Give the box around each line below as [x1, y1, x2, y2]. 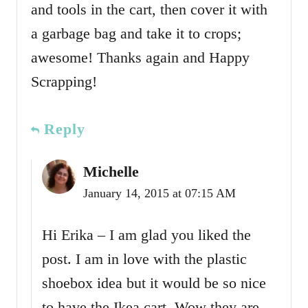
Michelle [83, 162, 139, 180]
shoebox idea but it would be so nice [42, 274, 266, 291]
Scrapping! [31, 72, 97, 90]
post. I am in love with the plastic [42, 250, 247, 267]
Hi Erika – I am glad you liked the [42, 225, 251, 243]
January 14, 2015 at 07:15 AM [83, 186, 236, 200]
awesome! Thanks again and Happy [31, 48, 250, 66]
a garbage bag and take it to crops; [31, 24, 241, 42]
